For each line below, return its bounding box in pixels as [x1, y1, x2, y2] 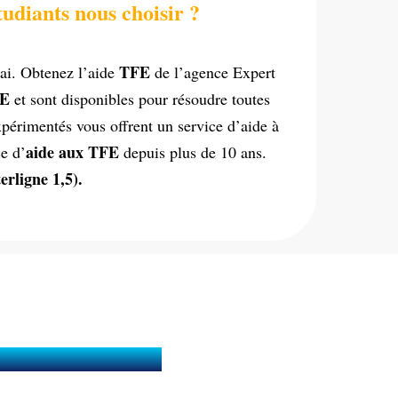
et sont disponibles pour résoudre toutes [10, 88, 270, 109]
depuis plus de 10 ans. [123, 141, 267, 163]
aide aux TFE [26, 140, 123, 163]
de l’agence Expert [155, 61, 275, 83]
